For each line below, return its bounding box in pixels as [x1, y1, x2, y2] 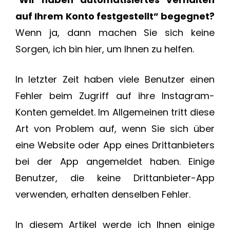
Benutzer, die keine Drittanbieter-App [15, 171, 215, 185]
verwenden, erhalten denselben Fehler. [15, 188, 190, 201]
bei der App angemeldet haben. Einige [15, 155, 215, 168]
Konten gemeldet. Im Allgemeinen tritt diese [15, 106, 215, 119]
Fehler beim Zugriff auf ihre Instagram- [15, 89, 215, 103]
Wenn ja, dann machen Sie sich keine [15, 26, 215, 40]
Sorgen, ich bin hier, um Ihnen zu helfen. [15, 43, 194, 56]
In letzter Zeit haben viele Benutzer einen [15, 73, 215, 86]
